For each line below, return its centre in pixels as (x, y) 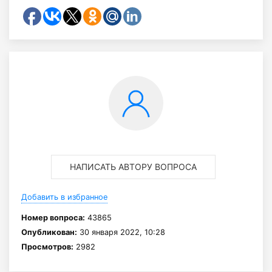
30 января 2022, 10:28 (121, 232)
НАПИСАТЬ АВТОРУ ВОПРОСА (133, 167)
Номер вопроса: (53, 218)
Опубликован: (49, 232)
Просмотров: (47, 247)
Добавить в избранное (64, 197)
